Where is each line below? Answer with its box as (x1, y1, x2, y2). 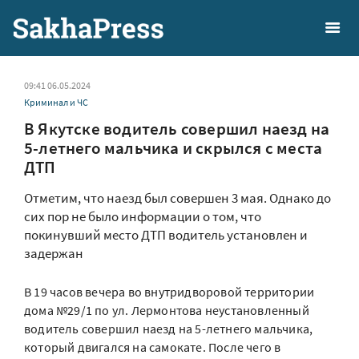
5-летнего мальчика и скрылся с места (24, 137, 323, 159)
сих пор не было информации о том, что (24, 208, 261, 225)
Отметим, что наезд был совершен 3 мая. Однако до (24, 189, 331, 207)
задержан (24, 244, 83, 262)
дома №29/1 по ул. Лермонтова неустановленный (24, 302, 309, 318)
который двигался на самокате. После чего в (24, 339, 281, 355)
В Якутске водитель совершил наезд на (24, 118, 330, 139)
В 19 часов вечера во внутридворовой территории (24, 284, 315, 300)
